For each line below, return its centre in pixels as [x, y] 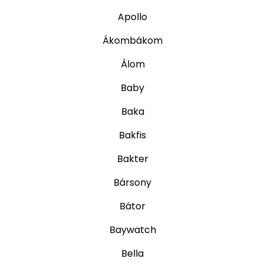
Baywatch [132, 230]
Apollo [132, 17]
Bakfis [132, 135]
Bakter [132, 159]
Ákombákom [132, 41]
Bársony [132, 183]
